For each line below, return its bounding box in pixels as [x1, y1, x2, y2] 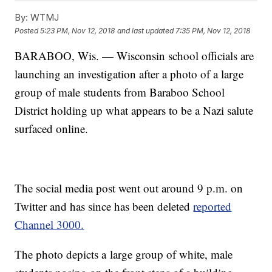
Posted [15, 25, 41, 35]
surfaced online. [15, 121, 89, 137]
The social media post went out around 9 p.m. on [15, 180, 243, 196]
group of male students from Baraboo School [15, 84, 225, 100]
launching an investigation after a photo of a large [15, 66, 244, 82]
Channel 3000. [15, 217, 84, 233]
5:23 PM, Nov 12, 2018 [40, 25, 115, 35]
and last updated [117, 25, 174, 35]
